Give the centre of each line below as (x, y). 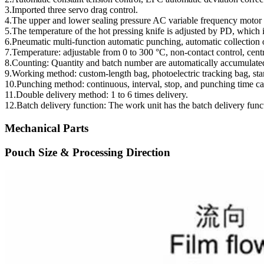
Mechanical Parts (47, 128)
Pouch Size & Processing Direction (88, 152)
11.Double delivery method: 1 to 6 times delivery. (96, 95)
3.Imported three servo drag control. (71, 10)
